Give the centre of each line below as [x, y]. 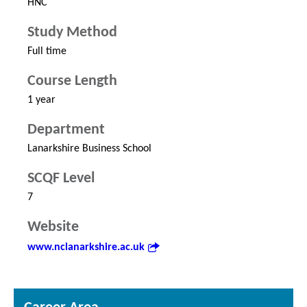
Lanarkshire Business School [89, 149]
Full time [47, 52]
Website [53, 228]
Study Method [72, 33]
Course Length [72, 82]
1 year [41, 100]
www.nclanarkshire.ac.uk [86, 248]
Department [66, 130]
